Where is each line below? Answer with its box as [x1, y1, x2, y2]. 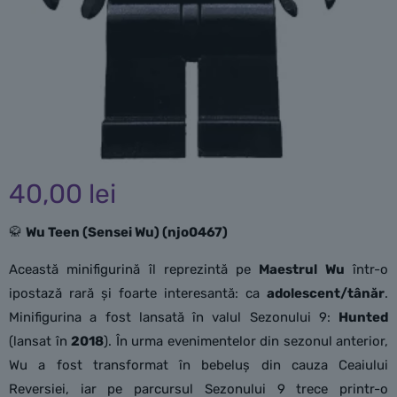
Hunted [339, 309, 388, 325]
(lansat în [9, 333, 71, 349]
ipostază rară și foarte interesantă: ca [9, 285, 267, 301]
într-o [344, 261, 389, 277]
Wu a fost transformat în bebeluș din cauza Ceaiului [9, 357, 388, 373]
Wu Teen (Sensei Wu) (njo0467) [26, 224, 228, 240]
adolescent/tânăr [267, 285, 385, 301]
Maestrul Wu [259, 261, 345, 277]
